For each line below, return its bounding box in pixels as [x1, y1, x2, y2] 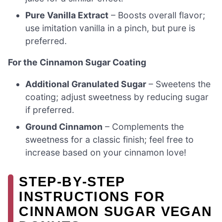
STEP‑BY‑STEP [19, 173, 125, 189]
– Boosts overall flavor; [109, 9, 206, 20]
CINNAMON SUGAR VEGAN [19, 203, 213, 219]
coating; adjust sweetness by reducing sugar [25, 91, 209, 102]
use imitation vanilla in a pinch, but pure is [25, 22, 196, 33]
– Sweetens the [146, 78, 211, 89]
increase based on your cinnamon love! [25, 147, 187, 158]
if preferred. [25, 104, 75, 115]
